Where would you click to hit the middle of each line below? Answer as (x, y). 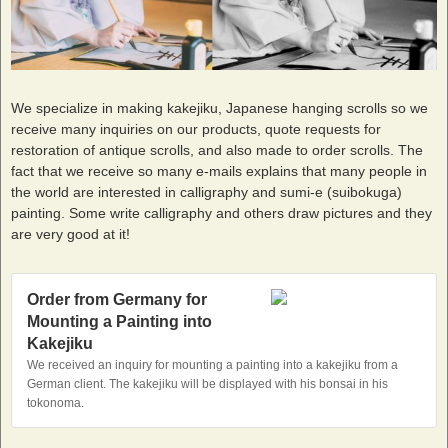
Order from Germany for (117, 299)
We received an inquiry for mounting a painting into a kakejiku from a (212, 364)
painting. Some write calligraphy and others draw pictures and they (221, 212)
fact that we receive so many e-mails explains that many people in (219, 170)
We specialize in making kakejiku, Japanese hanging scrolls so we (219, 107)
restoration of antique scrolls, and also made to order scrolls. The (217, 149)
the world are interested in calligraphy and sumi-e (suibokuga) (206, 191)
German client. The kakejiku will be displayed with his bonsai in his (207, 383)
